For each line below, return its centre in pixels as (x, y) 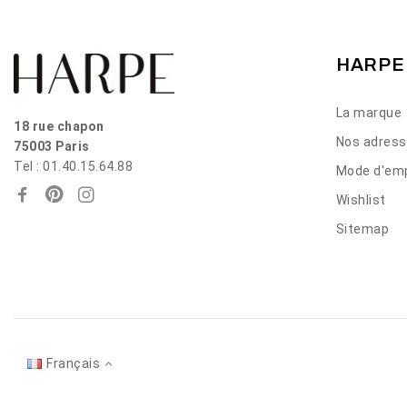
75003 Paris (52, 147)
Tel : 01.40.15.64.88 (73, 167)
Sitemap (362, 229)
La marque (369, 113)
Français (73, 364)
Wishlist (361, 200)
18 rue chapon (59, 127)
